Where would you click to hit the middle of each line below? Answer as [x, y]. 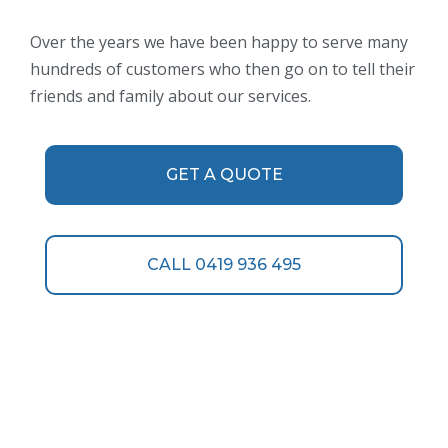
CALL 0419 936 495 [224, 264]
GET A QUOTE [224, 174]
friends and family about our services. [170, 95]
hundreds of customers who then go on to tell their [222, 68]
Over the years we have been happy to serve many [219, 41]
